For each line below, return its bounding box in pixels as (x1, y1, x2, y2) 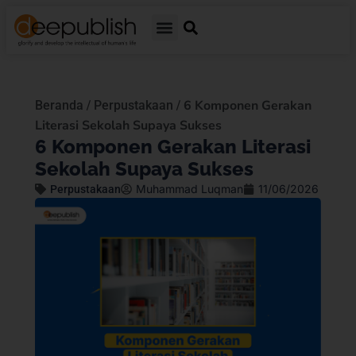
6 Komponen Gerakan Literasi (35, 135, 311, 159)
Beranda (35, 98, 83, 114)
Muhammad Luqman (136, 182, 243, 196)
